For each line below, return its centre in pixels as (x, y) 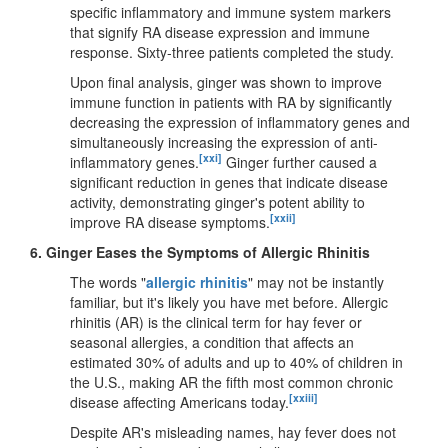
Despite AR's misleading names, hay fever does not (233, 431)
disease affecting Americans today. (179, 401)
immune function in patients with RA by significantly (231, 101)
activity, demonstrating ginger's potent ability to (217, 201)
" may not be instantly (316, 281)
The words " (108, 281)
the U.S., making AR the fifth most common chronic (231, 381)
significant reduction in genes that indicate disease (229, 181)
